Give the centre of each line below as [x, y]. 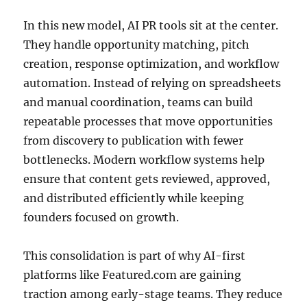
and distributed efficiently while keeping [134, 198]
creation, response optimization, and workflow [151, 63]
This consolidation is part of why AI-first [135, 255]
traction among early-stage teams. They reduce [153, 294]
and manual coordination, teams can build [138, 102]
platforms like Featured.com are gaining [133, 274]
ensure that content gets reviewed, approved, [147, 179]
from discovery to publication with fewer [134, 140]
